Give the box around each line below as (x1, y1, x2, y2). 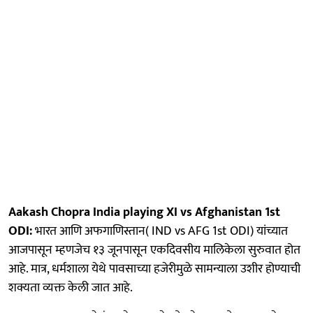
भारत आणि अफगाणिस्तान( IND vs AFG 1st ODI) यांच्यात (35, 220, 288, 242)
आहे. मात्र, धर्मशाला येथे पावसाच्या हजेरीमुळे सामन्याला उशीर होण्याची (8, 258, 300, 279)
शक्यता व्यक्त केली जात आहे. (8, 277, 133, 298)
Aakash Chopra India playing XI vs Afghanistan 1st (8, 201, 280, 223)
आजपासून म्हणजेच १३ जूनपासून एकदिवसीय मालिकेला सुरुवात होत (8, 239, 300, 261)
